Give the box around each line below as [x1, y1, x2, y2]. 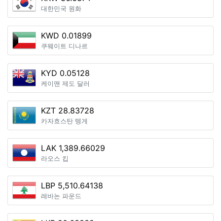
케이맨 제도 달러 [41, 80, 90, 87]
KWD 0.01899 [41, 31, 92, 40]
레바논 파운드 [41, 192, 81, 200]
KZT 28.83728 [41, 106, 94, 115]
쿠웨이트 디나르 [41, 42, 88, 50]
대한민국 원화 [41, 5, 81, 12]
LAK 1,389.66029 [41, 143, 105, 153]
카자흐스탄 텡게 [41, 117, 88, 125]
